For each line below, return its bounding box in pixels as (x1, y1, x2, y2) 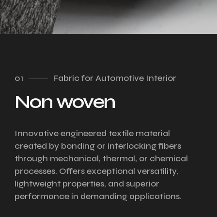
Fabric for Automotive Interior (53, 73, 176, 83)
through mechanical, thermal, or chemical (15, 153, 188, 164)
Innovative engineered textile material (15, 128, 170, 139)
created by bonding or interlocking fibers (15, 140, 181, 151)
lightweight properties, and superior (15, 178, 159, 189)
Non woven (15, 90, 115, 113)
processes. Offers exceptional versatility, (15, 166, 178, 176)
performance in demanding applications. (15, 191, 182, 201)
